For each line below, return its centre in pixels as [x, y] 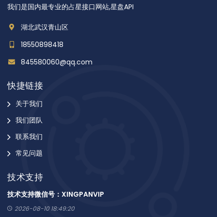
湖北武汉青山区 [45, 27]
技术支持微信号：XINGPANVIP [56, 194]
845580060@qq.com [57, 62]
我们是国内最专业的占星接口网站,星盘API [70, 7]
